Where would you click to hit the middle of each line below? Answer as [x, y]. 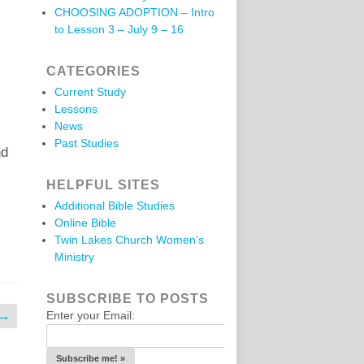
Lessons [76, 109]
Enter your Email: [91, 315]
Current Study [90, 92]
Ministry [74, 257]
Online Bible [85, 223]
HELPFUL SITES [103, 185]
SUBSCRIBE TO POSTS [128, 299]
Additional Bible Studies [115, 206]
